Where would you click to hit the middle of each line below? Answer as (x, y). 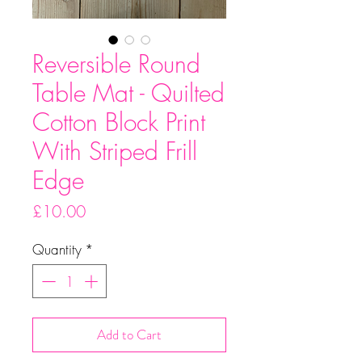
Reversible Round (116, 64)
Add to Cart (129, 334)
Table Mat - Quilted (128, 93)
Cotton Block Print (119, 122)
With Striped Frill (115, 152)
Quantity (57, 250)
